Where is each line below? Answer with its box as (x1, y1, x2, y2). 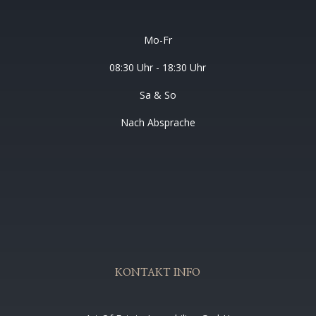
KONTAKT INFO (115, 267, 201, 279)
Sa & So (139, 88, 176, 102)
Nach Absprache (120, 116, 195, 130)
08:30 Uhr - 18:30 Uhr (109, 61, 207, 75)
